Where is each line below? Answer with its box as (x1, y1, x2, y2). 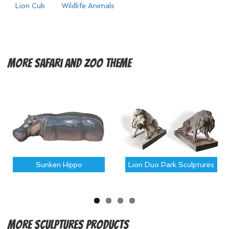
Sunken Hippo (35, 161, 82, 169)
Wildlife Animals (61, 2, 114, 10)
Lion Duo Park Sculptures (128, 161, 214, 169)
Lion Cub (15, 2, 45, 10)
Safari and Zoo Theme (34, 57, 131, 70)
